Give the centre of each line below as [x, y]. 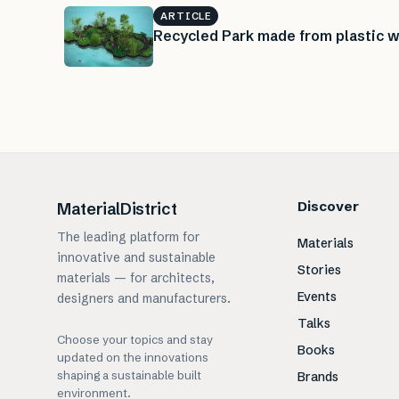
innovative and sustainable [136, 257]
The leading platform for [128, 237]
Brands [318, 377]
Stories [319, 270]
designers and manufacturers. [144, 298]
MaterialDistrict [117, 209]
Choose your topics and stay [135, 339]
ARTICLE [186, 16]
